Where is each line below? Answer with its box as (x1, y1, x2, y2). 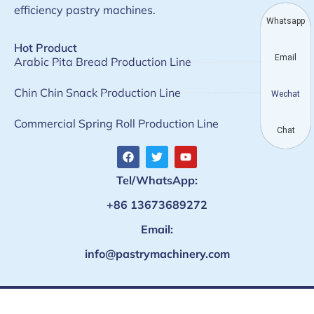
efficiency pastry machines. (14, 2, 156, 17)
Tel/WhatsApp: (116, 173, 198, 188)
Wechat (271, 89, 300, 99)
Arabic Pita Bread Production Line (14, 55, 191, 69)
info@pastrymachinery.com (84, 247, 230, 261)
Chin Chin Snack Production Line (14, 86, 181, 100)
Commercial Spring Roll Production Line (14, 116, 219, 131)
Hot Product (14, 41, 77, 55)
